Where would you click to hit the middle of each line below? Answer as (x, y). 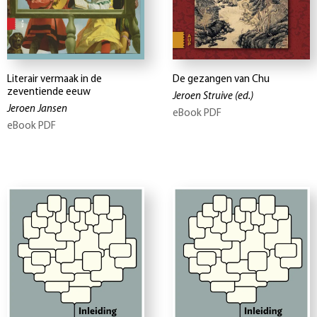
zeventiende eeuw (49, 92)
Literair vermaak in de (54, 79)
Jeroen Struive (203, 96)
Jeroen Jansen (37, 109)
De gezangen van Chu (221, 79)
